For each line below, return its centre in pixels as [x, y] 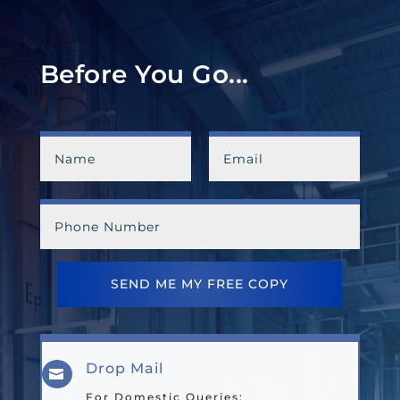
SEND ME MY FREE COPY [200, 284]
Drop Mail [124, 369]
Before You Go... [144, 75]
